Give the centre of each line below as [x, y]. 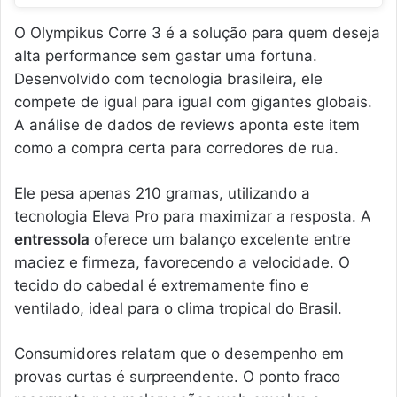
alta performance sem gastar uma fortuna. [166, 55]
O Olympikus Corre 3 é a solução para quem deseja [197, 32]
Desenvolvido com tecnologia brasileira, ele [168, 78]
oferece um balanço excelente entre [220, 239]
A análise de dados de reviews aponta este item [187, 125]
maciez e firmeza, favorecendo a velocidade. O [182, 262]
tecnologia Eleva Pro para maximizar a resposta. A [193, 216]
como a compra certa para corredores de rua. [176, 148]
